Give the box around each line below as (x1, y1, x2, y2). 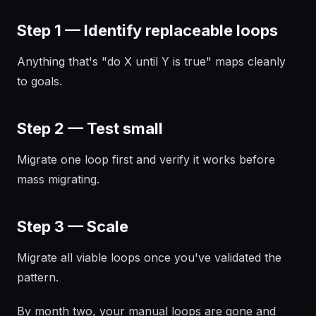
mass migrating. (17, 172, 99, 186)
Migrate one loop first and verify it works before (17, 152, 275, 166)
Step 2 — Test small (17, 119, 163, 138)
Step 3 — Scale (17, 217, 128, 236)
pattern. (17, 270, 59, 284)
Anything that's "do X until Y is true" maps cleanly (17, 54, 286, 68)
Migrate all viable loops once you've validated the (17, 250, 281, 265)
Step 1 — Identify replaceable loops (17, 21, 278, 39)
